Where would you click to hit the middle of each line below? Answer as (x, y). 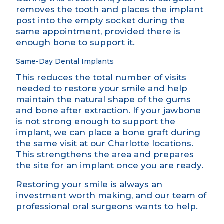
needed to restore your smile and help (102, 89)
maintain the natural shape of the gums (103, 100)
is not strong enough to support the (96, 122)
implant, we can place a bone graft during (108, 133)
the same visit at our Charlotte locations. (105, 144)
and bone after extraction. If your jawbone (108, 111)
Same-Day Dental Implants (65, 62)
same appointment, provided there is (98, 32)
